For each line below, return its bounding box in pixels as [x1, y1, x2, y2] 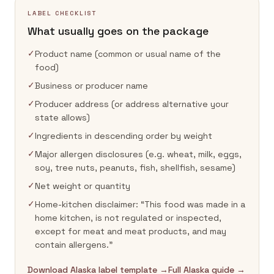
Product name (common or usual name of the [35, 48, 221, 59]
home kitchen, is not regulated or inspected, [35, 212, 221, 223]
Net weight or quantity [35, 180, 130, 191]
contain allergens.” [35, 239, 113, 250]
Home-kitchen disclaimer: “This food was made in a [35, 199, 245, 210]
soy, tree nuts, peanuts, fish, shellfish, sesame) [35, 162, 235, 173]
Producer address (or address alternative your [35, 98, 229, 109]
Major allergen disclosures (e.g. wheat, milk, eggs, [35, 149, 242, 160]
